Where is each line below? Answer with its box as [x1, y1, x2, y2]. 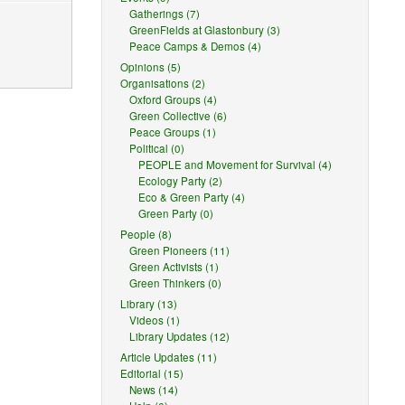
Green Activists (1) [129, 259, 220, 274]
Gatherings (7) [129, 6, 201, 21]
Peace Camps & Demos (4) [129, 39, 262, 53]
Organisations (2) [120, 76, 206, 90]
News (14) [129, 382, 179, 397]
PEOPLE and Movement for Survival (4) [138, 157, 333, 172]
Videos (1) [129, 313, 181, 327]
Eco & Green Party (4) [138, 190, 246, 204]
